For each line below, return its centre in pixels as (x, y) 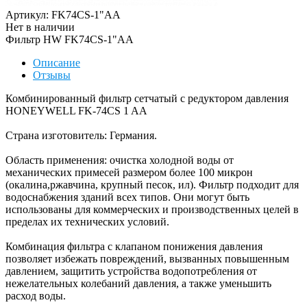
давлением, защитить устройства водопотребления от (131, 271)
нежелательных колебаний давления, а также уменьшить (138, 283)
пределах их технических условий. (87, 221)
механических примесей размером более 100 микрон (129, 172)
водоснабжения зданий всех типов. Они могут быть (127, 197)
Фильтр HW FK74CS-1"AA (70, 39)
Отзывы (52, 75)
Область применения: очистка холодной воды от (120, 160)
